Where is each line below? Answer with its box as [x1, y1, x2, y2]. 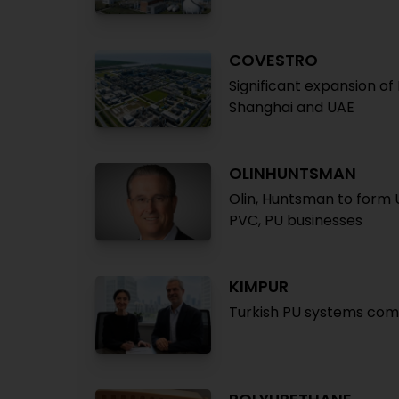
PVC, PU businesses [229, 210, 362, 231]
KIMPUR [229, 275, 289, 297]
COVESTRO [229, 49, 318, 71]
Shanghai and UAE [229, 97, 354, 118]
